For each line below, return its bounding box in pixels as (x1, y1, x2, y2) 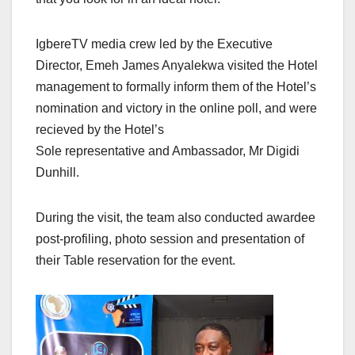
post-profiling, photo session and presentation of (36, 231, 304, 246)
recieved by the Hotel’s (36, 122, 164, 136)
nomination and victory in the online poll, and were (36, 101, 317, 115)
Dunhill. (36, 165, 79, 179)
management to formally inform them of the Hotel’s (36, 79, 316, 94)
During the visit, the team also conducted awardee (36, 210, 315, 224)
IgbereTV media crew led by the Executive (36, 36, 273, 51)
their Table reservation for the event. (36, 253, 235, 267)
